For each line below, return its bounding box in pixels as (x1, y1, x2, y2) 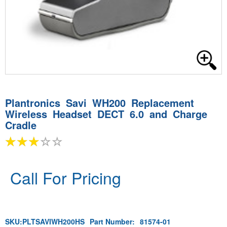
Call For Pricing (10, 166, 121, 189)
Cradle (5, 118, 36, 132)
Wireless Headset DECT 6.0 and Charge (5, 106, 207, 121)
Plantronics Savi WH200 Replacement (5, 95, 194, 110)
